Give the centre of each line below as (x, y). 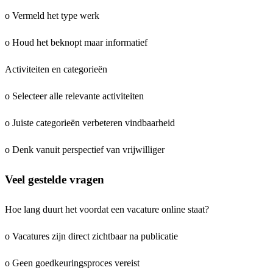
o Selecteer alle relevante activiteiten (74, 96)
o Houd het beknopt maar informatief (76, 43)
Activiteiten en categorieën (56, 69)
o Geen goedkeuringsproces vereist (72, 263)
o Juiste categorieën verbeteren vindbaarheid (90, 123)
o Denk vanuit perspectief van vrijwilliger (85, 150)
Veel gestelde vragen (55, 180)
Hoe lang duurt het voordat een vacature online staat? (107, 209)
